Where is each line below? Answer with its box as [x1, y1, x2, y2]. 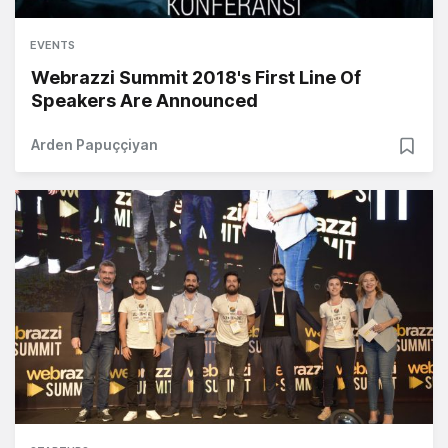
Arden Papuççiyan [31, 135, 158, 153]
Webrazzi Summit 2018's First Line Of [31, 66, 361, 88]
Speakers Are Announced [31, 89, 258, 111]
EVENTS [30, 37, 75, 52]
